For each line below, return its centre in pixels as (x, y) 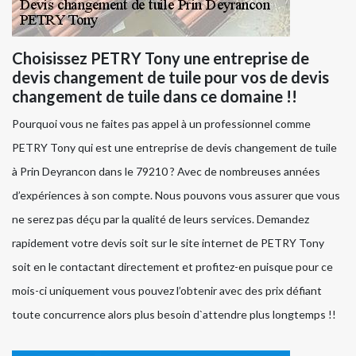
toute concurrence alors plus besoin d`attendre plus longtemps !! (174, 315)
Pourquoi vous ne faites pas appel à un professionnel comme (161, 124)
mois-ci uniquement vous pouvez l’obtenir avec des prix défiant (167, 291)
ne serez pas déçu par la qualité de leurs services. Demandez (161, 219)
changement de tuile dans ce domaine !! (155, 97)
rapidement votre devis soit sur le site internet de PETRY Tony (168, 243)
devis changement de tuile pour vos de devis (170, 77)
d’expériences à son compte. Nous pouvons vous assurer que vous (176, 195)
